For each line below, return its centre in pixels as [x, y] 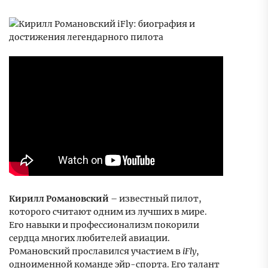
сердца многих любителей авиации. [89, 238]
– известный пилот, [155, 199]
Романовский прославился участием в [96, 252]
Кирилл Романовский [59, 199]
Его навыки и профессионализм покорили [104, 225]
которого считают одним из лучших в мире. [108, 212]
